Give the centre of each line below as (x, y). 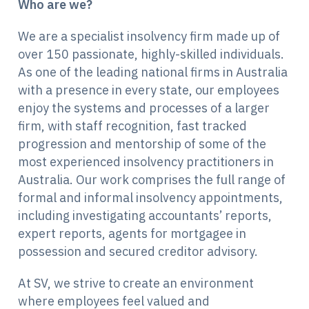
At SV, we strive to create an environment (136, 283)
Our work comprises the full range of (181, 180)
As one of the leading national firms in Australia (153, 72)
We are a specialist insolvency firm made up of (149, 37)
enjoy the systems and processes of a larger (144, 108)
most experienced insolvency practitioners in (146, 162)
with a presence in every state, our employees (149, 90)
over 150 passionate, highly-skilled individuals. (151, 54)
